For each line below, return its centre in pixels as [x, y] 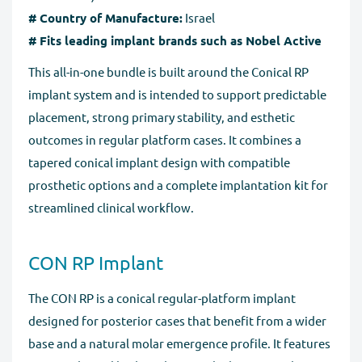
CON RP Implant [96, 262]
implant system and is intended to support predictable [177, 94]
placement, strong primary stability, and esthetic [162, 116]
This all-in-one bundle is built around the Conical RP [168, 71]
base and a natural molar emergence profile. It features [179, 343]
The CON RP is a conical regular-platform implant [162, 298]
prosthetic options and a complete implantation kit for [178, 184]
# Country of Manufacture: [105, 18]
